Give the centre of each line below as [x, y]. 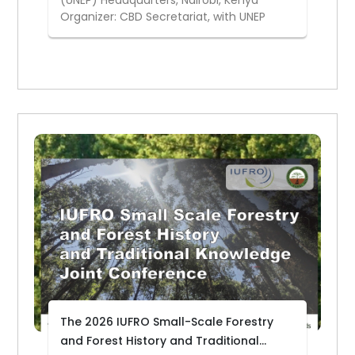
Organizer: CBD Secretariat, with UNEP [163, 17]
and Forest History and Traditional [160, 341]
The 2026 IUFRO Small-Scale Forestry [167, 322]
